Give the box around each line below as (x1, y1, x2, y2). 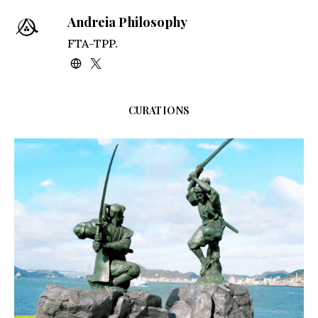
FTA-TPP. (67, 36, 118, 50)
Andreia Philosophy (67, 13, 187, 31)
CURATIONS (128, 103, 190, 117)
